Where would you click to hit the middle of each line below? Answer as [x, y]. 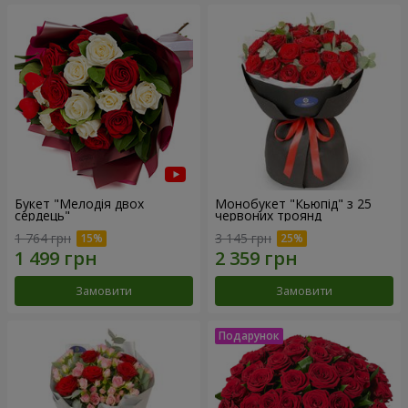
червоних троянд [268, 215]
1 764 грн [43, 239]
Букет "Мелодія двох [79, 203]
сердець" [42, 215]
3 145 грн [243, 239]
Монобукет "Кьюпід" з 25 [293, 203]
